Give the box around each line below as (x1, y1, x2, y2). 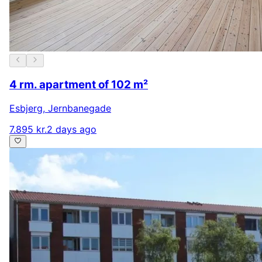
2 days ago (47, 123, 96, 136)
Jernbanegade (48, 102, 111, 115)
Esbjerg (9, 102, 43, 115)
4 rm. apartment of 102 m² (9, 78, 148, 92)
